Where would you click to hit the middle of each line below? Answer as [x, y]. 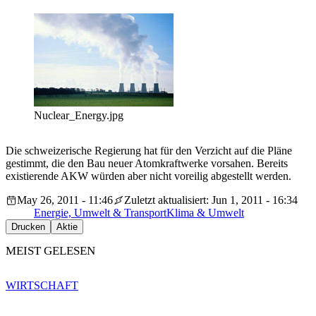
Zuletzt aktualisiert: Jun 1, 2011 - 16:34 [211, 200]
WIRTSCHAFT [42, 285]
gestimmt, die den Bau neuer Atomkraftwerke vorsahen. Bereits [147, 164]
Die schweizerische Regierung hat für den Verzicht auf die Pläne [149, 151]
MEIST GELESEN [50, 251]
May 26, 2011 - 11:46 [65, 200]
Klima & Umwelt [205, 213]
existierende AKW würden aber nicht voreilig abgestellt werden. [148, 176]
